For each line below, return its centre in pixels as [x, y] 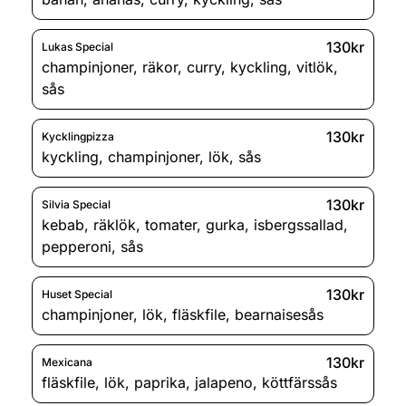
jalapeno [224, 382]
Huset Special [77, 295]
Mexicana [67, 362]
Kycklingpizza [78, 137]
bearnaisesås [279, 314]
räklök [115, 224]
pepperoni [77, 246]
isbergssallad [299, 224]
